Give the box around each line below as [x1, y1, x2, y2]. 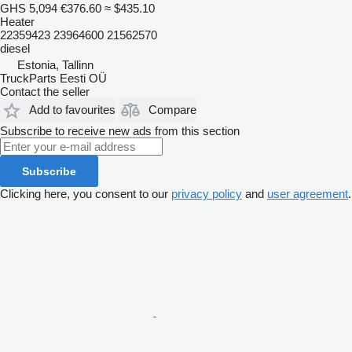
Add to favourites [29, 103, 115, 117]
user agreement [267, 186, 348, 200]
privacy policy [171, 186, 242, 200]
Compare [148, 103, 196, 117]
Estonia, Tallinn [17, 57, 93, 71]
